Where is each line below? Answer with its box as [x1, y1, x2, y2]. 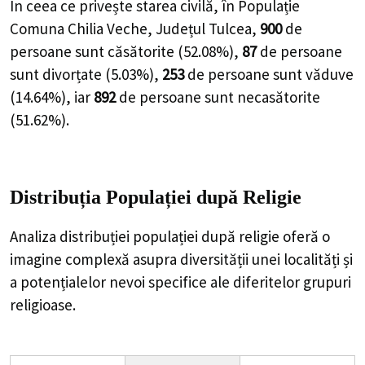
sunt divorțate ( [10, 64, 111, 85]
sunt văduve [273, 64, 354, 85]
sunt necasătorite [204, 87, 320, 108]
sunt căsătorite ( [75, 42, 183, 62]
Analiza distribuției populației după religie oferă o [10, 226, 330, 246]
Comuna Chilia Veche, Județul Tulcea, [10, 19, 260, 39]
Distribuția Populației [10, 186, 196, 208]
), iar [61, 87, 94, 108]
